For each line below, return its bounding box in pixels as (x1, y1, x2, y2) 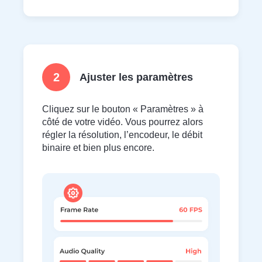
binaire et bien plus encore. (42, 142, 154, 153)
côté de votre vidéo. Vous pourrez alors (42, 116, 203, 127)
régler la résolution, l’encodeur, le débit (42, 129, 202, 140)
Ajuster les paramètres (80, 71, 193, 83)
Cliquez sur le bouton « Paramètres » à (42, 104, 204, 114)
